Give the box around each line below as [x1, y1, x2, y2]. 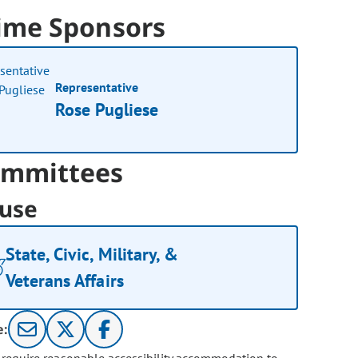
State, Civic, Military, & [6, 243, 178, 266]
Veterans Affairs [6, 269, 124, 292]
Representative [55, 78, 139, 95]
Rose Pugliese [55, 97, 159, 121]
